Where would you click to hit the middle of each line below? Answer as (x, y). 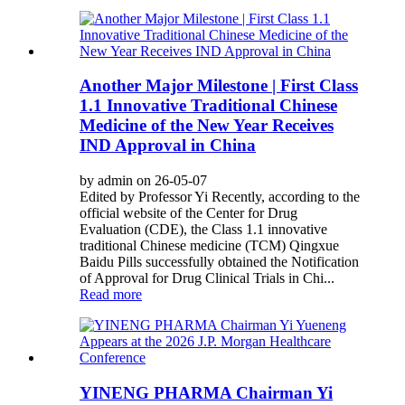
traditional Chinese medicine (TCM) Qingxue (209, 246)
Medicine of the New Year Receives (207, 126)
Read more (111, 295)
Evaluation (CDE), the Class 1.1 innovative (203, 230)
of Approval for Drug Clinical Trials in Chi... (207, 278)
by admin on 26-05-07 (143, 181)
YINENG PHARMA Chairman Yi (206, 392)
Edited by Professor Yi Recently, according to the (220, 197)
